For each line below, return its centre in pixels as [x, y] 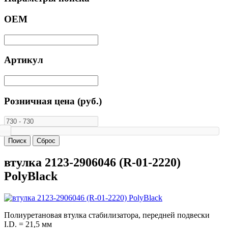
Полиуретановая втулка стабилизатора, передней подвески [107, 215]
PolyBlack [31, 176]
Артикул [24, 60]
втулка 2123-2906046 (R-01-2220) [92, 163]
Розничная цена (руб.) [53, 101]
